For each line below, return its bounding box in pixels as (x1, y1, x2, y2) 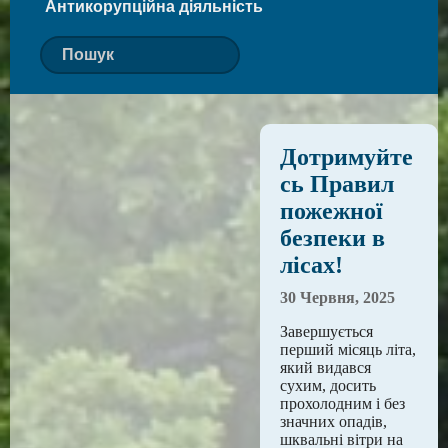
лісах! (280, 252, 343, 278)
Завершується (280, 323, 373, 340)
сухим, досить (280, 377, 376, 394)
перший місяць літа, (280, 341, 416, 358)
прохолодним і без (280, 395, 405, 412)
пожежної (280, 198, 383, 224)
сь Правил (280, 171, 394, 197)
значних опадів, (280, 413, 387, 430)
